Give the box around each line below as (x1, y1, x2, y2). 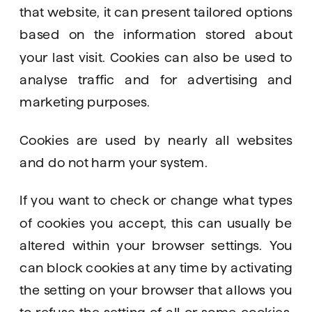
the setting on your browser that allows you (19, 282, 293, 297)
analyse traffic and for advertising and (19, 72, 293, 86)
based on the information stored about (19, 27, 293, 41)
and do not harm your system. (19, 155, 212, 169)
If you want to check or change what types (19, 193, 293, 207)
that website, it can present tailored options (19, 4, 293, 19)
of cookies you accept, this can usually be (19, 215, 293, 229)
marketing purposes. (19, 94, 154, 109)
